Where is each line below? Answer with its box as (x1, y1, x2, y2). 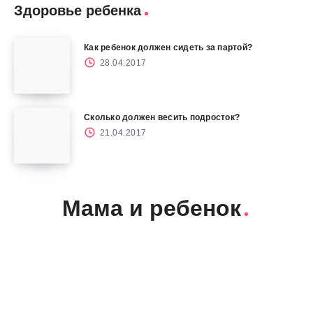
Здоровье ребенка (14, 2, 141, 18)
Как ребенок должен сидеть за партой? (84, 42, 252, 52)
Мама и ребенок (61, 195, 241, 221)
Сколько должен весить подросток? (84, 112, 240, 122)
